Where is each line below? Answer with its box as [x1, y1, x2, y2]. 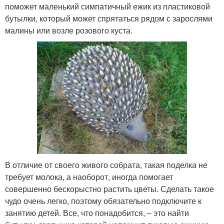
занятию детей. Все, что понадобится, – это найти [5, 207, 189, 219]
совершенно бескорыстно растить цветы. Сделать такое [5, 183, 214, 195]
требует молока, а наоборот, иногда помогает [5, 171, 173, 183]
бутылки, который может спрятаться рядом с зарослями [5, 12, 212, 24]
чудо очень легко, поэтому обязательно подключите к [5, 195, 201, 207]
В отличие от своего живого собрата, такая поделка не [5, 159, 207, 171]
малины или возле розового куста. [5, 24, 132, 36]
